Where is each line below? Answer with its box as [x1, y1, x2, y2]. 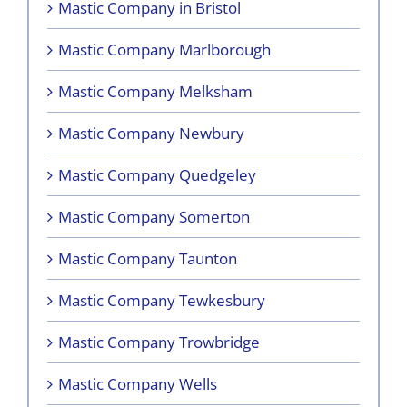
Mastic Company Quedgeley [58, 164, 256, 185]
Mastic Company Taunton [58, 247, 237, 269]
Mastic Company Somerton [58, 205, 250, 227]
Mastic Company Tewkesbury [58, 289, 265, 311]
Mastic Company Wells [58, 372, 217, 394]
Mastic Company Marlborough [58, 38, 271, 60]
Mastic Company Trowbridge [58, 331, 260, 352]
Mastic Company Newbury [58, 122, 244, 144]
